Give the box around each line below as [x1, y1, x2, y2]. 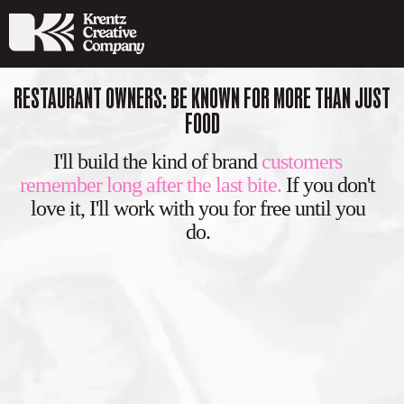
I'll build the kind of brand [53, 149, 262, 173]
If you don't [281, 172, 375, 197]
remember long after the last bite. [20, 172, 281, 197]
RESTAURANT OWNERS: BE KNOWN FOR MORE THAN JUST [14, 81, 390, 115]
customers [262, 149, 342, 173]
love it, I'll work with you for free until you [30, 196, 365, 220]
